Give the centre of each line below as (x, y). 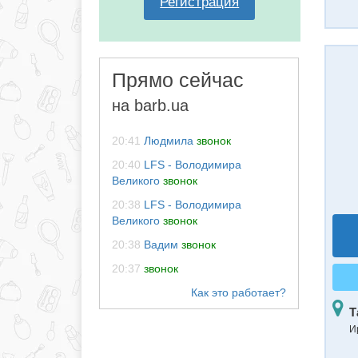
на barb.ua (150, 105)
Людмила (169, 141)
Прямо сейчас (178, 80)
